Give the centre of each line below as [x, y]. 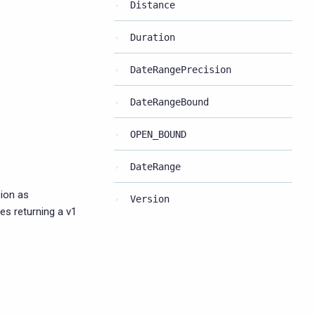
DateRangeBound [169, 102]
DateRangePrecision [181, 70]
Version [150, 199]
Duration [153, 37]
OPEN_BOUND [158, 134]
